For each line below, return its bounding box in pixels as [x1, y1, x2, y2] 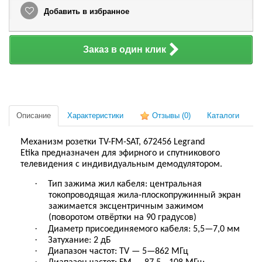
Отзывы [150, 111, 182, 120]
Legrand [174, 137, 205, 147]
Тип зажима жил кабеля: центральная [48, 179, 202, 189]
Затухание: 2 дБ [48, 235, 111, 245]
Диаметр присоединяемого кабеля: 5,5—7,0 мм [48, 224, 240, 234]
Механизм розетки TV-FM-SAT [20, 137, 139, 147]
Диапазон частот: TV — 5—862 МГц [48, 246, 188, 256]
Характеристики [67, 111, 123, 120]
